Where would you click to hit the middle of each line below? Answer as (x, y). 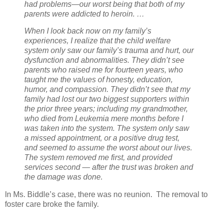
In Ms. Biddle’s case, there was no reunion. (79, 195)
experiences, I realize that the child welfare (98, 41)
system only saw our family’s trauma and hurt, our (109, 51)
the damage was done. (64, 177)
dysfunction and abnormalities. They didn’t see (104, 60)
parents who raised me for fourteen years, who (104, 70)
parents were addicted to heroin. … (84, 14)
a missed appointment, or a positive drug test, (102, 138)
